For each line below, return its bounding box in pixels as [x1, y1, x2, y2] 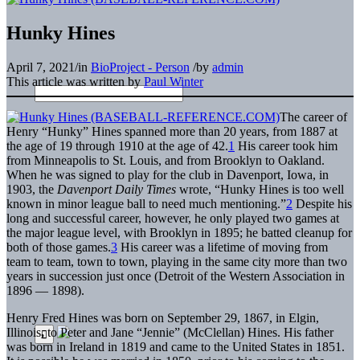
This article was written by [6, 74, 144, 88]
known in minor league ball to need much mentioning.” [6, 196, 286, 211]
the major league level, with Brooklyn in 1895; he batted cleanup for [6, 225, 352, 239]
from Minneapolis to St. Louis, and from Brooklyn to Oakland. [6, 153, 325, 167]
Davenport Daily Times [57, 182, 176, 196]
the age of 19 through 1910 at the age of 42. [6, 138, 228, 153]
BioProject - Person [91, 59, 190, 74]
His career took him [235, 138, 337, 153]
